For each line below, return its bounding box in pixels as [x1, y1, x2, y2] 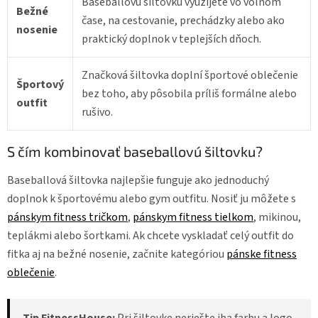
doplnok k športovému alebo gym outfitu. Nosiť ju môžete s [7, 190, 296, 207]
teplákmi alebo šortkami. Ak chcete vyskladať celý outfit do [7, 227, 294, 243]
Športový [16, 77, 64, 93]
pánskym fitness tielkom [133, 209, 253, 225]
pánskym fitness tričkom [7, 209, 128, 225]
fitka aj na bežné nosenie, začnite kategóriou [7, 246, 226, 262]
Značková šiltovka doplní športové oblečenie [82, 67, 298, 84]
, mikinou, [253, 209, 301, 225]
